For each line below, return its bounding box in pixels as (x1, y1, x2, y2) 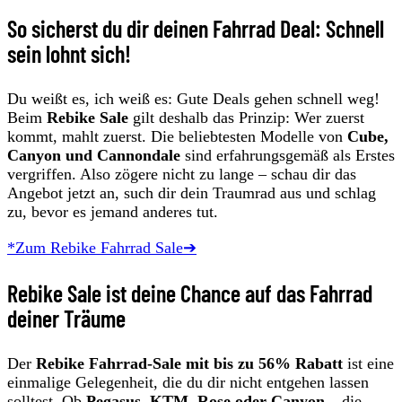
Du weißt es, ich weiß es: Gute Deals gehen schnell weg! (7, 89, 380, 108)
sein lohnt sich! (7, 39, 131, 67)
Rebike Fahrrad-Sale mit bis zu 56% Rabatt (36, 354, 343, 372)
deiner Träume (7, 303, 126, 332)
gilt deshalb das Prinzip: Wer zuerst (128, 108, 364, 127)
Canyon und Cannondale (7, 145, 180, 164)
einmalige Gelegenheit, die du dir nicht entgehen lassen (7, 372, 369, 391)
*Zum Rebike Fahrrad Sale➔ (7, 238, 197, 257)
